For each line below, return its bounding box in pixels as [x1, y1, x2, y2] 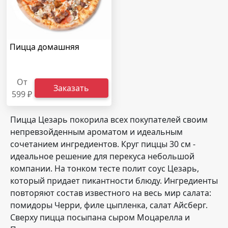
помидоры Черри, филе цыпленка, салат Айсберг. [10, 199, 208, 211]
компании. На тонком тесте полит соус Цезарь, [10, 163, 199, 174]
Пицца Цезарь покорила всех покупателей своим [10, 114, 208, 125]
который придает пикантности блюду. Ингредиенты [10, 175, 218, 186]
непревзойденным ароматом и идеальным [10, 126, 183, 137]
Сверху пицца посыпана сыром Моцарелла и [10, 212, 190, 223]
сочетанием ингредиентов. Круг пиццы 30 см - [10, 138, 195, 150]
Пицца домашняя [10, 41, 79, 52]
